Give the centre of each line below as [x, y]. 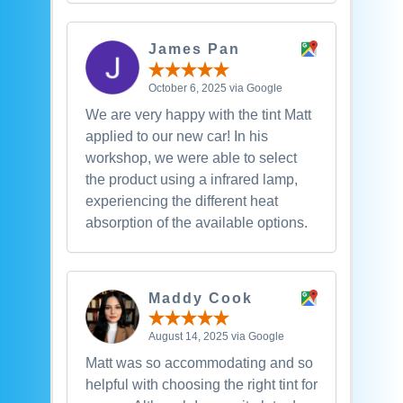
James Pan [194, 49]
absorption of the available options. [196, 222]
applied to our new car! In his [176, 136]
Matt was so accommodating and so [199, 363]
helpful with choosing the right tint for [201, 385]
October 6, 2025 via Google [215, 88]
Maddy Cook [200, 298]
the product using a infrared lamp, [191, 179]
